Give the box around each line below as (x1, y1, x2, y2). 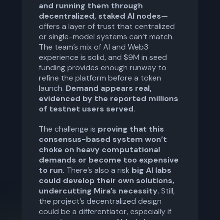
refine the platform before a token (39, 73, 161, 83)
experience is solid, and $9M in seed (39, 52, 167, 62)
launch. (39, 83, 66, 93)
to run (39, 165, 63, 175)
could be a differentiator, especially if (39, 206, 171, 217)
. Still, (158, 186, 175, 196)
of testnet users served (39, 104, 134, 114)
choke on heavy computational (39, 144, 160, 155)
